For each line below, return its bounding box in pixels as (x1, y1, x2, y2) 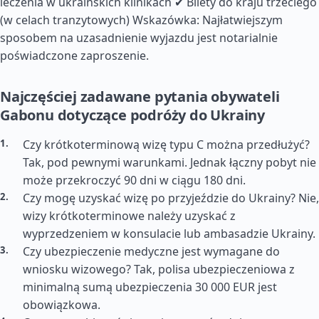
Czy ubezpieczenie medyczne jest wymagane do (23, 244, 280, 259)
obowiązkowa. (23, 297, 100, 313)
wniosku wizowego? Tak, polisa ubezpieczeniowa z (23, 261, 295, 277)
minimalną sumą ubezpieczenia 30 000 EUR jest (23, 279, 277, 295)
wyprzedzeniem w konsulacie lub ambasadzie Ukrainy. (23, 226, 315, 241)
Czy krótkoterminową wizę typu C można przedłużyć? (23, 137, 310, 152)
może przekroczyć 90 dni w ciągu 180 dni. (23, 172, 246, 188)
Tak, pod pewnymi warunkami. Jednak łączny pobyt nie (23, 155, 316, 170)
